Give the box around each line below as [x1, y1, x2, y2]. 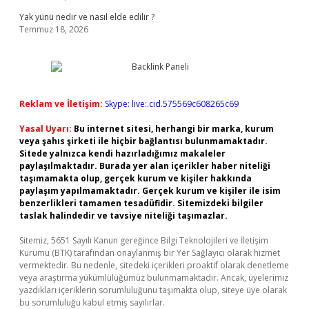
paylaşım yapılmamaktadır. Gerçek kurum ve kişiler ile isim [19, 185, 281, 197]
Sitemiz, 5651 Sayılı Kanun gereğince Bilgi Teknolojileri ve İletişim [19, 235, 268, 246]
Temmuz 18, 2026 [19, 23, 88, 35]
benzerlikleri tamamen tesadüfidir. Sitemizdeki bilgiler [19, 197, 263, 209]
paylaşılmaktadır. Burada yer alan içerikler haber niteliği [19, 160, 270, 172]
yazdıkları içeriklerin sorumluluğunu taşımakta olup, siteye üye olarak [19, 284, 287, 296]
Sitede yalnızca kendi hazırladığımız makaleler [19, 148, 226, 159]
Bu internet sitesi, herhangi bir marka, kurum [74, 123, 274, 134]
